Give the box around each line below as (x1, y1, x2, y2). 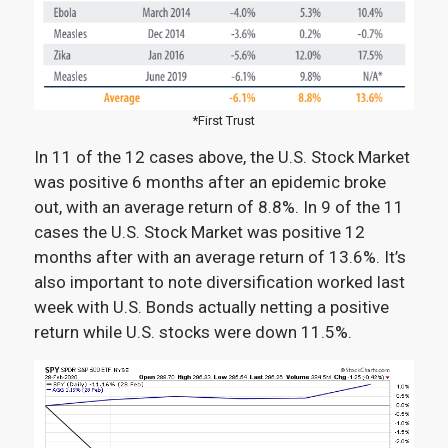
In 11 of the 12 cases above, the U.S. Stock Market (33, 147, 410, 168)
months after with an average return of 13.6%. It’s (33, 247, 406, 268)
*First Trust (192, 112, 256, 128)
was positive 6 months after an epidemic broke (33, 172, 386, 193)
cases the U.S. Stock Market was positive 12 (33, 222, 365, 243)
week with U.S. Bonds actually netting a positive (33, 297, 389, 318)
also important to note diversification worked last (33, 272, 405, 293)
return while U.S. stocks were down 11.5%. (33, 322, 352, 343)
